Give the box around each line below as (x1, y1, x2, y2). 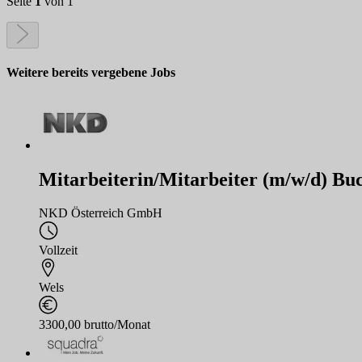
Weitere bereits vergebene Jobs (6, 65, 175, 79)
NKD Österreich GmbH (39, 206, 162, 221)
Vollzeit (39, 243, 78, 258)
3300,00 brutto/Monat (39, 318, 150, 332)
